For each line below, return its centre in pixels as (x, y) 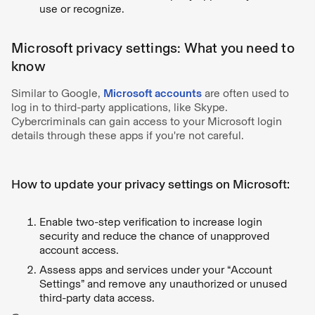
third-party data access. (97, 297)
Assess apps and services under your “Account (156, 269)
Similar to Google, (57, 93)
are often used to (245, 93)
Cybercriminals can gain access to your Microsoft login (147, 121)
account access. (81, 250)
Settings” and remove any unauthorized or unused (163, 283)
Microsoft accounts (153, 93)
